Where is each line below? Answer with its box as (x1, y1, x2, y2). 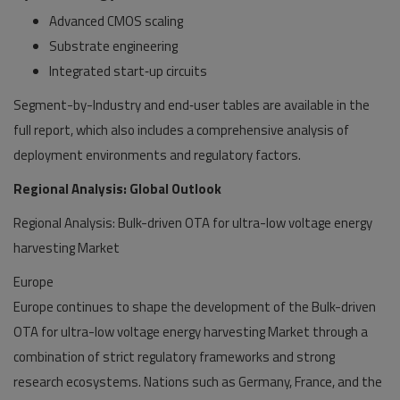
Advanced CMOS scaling (49, 11, 183, 31)
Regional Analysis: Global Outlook (13, 179, 221, 199)
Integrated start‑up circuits (49, 61, 207, 81)
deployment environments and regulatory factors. (13, 145, 301, 165)
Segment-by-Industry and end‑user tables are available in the (13, 95, 370, 115)
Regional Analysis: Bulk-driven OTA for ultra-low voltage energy (13, 212, 372, 233)
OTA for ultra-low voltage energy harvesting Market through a (13, 321, 368, 342)
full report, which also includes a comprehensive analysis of (13, 120, 349, 140)
